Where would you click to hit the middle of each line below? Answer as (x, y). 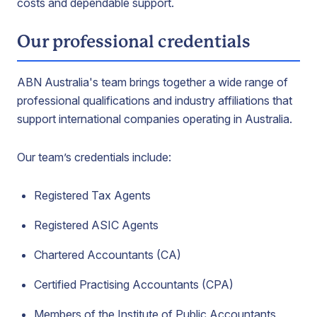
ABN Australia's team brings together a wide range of (152, 82)
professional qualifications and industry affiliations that (155, 100)
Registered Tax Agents (92, 195)
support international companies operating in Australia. (155, 119)
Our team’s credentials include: (94, 157)
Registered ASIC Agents (96, 225)
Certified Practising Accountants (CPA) (134, 284)
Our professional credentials (134, 42)
